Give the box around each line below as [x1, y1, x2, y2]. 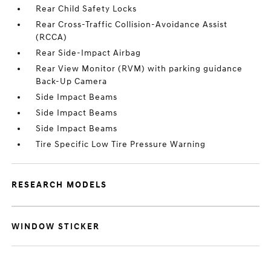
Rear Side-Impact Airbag [36, 48, 142, 58]
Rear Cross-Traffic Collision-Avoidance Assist [36, 19, 228, 30]
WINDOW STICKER [11, 221, 100, 232]
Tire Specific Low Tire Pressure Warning [36, 139, 206, 149]
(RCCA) [36, 32, 68, 42]
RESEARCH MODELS [11, 180, 108, 190]
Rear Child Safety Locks [36, 4, 137, 14]
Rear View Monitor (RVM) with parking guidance [36, 64, 243, 74]
